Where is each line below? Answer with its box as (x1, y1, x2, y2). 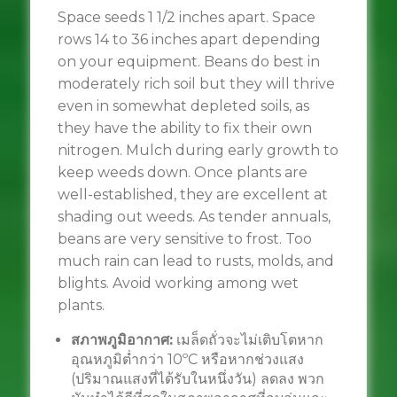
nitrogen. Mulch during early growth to (57, 142, 339, 159)
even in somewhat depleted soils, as (57, 97, 309, 114)
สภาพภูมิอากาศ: (70, 331, 173, 348)
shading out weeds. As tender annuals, (57, 208, 331, 225)
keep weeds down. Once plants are (57, 164, 307, 181)
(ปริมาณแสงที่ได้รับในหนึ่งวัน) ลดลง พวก (70, 370, 324, 387)
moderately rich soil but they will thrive (57, 75, 335, 92)
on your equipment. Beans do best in (57, 53, 320, 70)
